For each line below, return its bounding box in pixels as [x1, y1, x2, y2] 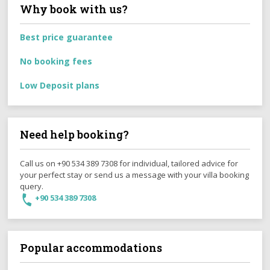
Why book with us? [20, 2, 128, 17]
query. [20, 181, 44, 192]
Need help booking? [20, 127, 130, 142]
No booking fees [20, 55, 93, 67]
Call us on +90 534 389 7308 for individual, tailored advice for [20, 158, 239, 169]
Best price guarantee [20, 31, 113, 43]
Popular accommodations [20, 240, 163, 256]
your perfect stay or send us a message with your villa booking [20, 169, 250, 181]
